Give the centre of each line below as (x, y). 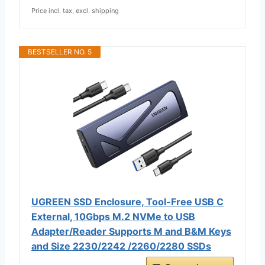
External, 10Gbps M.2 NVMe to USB (113, 216)
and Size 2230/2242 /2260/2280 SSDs (121, 246)
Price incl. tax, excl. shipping (75, 10)
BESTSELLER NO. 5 (60, 51)
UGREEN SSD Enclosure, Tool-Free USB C (127, 201)
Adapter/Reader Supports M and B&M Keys (131, 231)
